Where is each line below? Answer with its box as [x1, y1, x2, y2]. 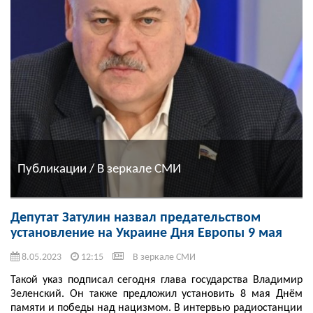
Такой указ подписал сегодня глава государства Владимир [10, 275, 303, 286]
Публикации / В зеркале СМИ [17, 162, 181, 176]
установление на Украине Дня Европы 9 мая [10, 226, 282, 241]
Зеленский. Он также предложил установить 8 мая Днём [10, 289, 303, 300]
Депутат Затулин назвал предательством [10, 211, 261, 226]
